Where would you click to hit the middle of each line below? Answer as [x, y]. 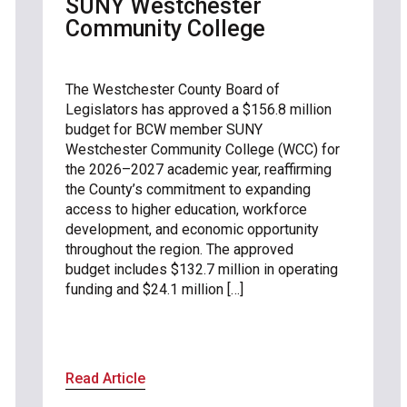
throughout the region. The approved [180, 249]
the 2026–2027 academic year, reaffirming [199, 169]
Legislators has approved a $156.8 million [199, 109]
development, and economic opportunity [193, 229]
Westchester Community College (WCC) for [203, 149]
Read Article [106, 378]
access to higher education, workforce [187, 209]
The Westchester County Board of [173, 89]
